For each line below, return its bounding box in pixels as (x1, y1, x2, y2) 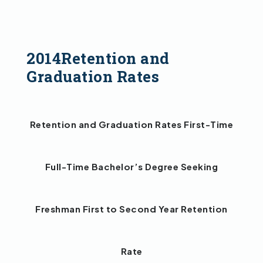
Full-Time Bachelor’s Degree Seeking (45, 161, 218, 173)
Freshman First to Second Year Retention (35, 203, 228, 215)
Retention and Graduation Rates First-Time (29, 119, 234, 130)
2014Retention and (26, 48, 170, 69)
